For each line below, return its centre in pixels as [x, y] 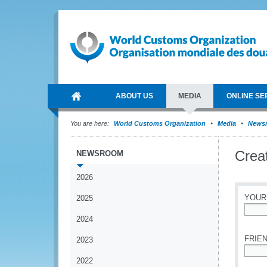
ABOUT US [134, 96]
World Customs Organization [161, 123]
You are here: [90, 123]
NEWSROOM [100, 153]
